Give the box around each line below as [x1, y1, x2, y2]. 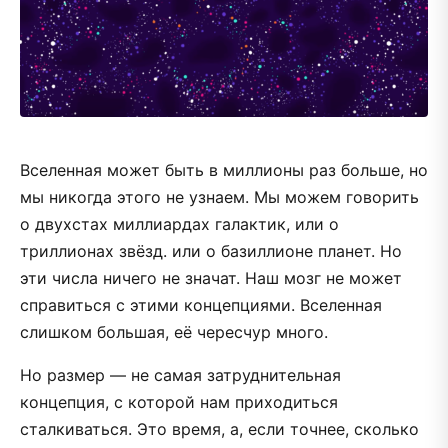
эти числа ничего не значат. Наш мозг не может [20, 268, 402, 289]
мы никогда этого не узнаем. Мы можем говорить [20, 187, 419, 208]
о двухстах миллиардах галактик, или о [20, 214, 339, 235]
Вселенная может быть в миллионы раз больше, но [20, 160, 428, 181]
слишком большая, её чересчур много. [20, 322, 328, 343]
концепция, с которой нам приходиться [20, 392, 338, 413]
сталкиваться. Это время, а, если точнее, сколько [20, 419, 419, 440]
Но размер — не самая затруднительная [20, 365, 341, 386]
